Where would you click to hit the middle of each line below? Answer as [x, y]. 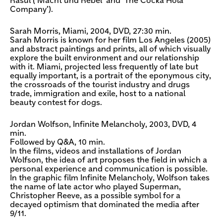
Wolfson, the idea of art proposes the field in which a [109, 160]
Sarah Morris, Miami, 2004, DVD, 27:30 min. [91, 31]
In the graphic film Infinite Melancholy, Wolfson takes [110, 178]
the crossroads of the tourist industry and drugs [100, 85]
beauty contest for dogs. [56, 103]
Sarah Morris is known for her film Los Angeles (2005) [110, 40]
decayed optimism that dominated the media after [105, 205]
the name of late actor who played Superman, [95, 187]
